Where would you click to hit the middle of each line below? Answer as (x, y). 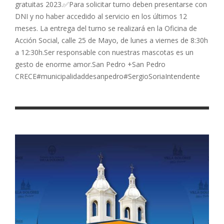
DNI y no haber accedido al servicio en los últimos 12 (101, 16)
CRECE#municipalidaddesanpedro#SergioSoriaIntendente (107, 76)
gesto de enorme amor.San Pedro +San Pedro (90, 64)
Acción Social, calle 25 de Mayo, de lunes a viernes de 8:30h (111, 40)
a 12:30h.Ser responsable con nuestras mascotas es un (104, 52)
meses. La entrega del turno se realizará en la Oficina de (106, 28)
